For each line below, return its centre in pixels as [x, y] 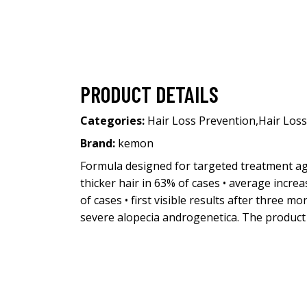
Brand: [99, 143]
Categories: [114, 121]
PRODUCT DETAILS [149, 94]
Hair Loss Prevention [201, 121]
